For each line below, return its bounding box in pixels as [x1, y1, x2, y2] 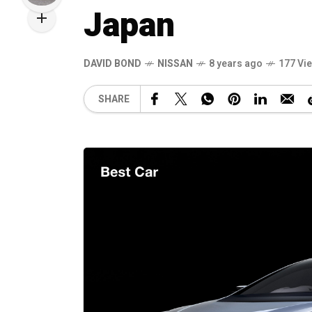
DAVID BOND [84, 56, 141, 71]
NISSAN [157, 56, 193, 71]
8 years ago [209, 56, 263, 71]
